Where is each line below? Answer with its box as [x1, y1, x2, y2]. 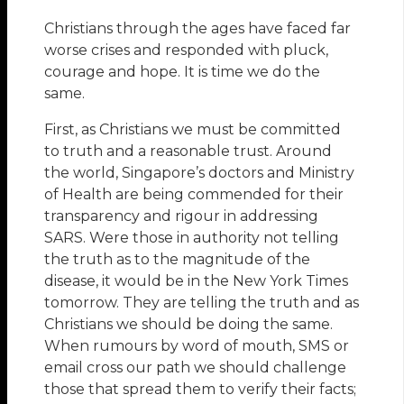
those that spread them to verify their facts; [44, 381, 357, 399]
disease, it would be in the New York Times [44, 272, 349, 290]
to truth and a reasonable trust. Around [44, 142, 333, 161]
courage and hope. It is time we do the [44, 63, 321, 81]
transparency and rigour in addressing [44, 207, 319, 225]
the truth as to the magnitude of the [44, 251, 311, 269]
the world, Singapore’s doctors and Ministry [44, 164, 355, 182]
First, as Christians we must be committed [44, 121, 342, 139]
